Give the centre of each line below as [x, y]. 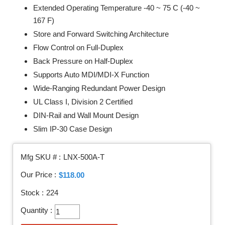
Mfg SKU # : [41, 157]
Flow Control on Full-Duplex [78, 47]
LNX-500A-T [84, 157]
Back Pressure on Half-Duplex [83, 61]
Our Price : [38, 175]
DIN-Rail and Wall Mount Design [86, 115]
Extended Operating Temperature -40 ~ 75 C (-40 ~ [117, 8]
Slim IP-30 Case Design [73, 129]
